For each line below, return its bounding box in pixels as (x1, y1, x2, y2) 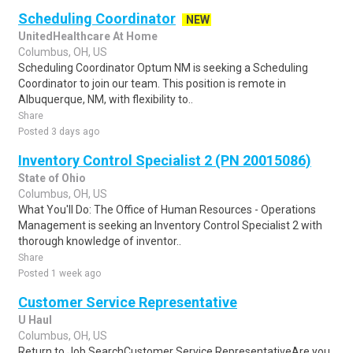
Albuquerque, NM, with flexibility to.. (18, 93, 193, 106)
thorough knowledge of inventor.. (18, 235, 181, 247)
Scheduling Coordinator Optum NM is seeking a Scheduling (18, 61, 308, 74)
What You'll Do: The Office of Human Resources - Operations (18, 203, 316, 216)
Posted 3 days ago (18, 126, 99, 137)
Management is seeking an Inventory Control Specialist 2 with (18, 219, 322, 232)
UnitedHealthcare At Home (18, 30, 158, 43)
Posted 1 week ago (18, 268, 101, 279)
